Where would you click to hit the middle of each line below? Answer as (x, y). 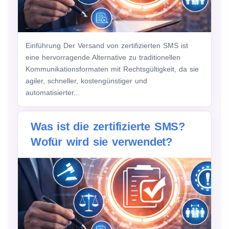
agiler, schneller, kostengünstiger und (86, 81)
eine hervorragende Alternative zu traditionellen (103, 58)
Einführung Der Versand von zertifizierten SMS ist (107, 46)
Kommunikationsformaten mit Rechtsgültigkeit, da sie (112, 69)
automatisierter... (53, 93)
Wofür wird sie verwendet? (101, 142)
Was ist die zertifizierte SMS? (108, 127)
